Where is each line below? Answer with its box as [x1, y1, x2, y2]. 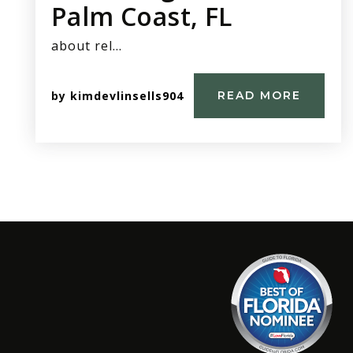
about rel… [51, 37, 122, 55]
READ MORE [217, 88, 301, 103]
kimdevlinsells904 [70, 87, 184, 103]
